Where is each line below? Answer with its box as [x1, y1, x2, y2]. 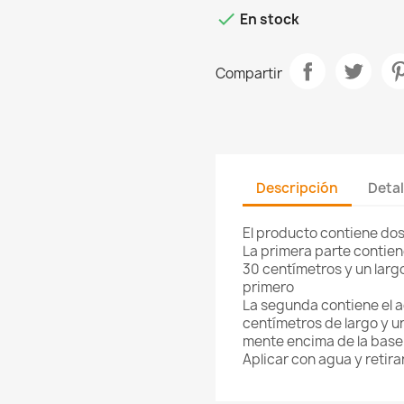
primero [243, 278, 294, 298]
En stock [237, 10, 299, 30]
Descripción [256, 178, 338, 197]
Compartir [216, 63, 282, 83]
